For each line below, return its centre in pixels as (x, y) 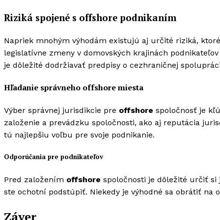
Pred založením (35, 179)
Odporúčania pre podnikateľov (54, 157)
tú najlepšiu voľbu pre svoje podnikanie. (79, 135)
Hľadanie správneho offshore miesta (74, 87)
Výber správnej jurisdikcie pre (61, 110)
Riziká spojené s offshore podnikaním (90, 17)
